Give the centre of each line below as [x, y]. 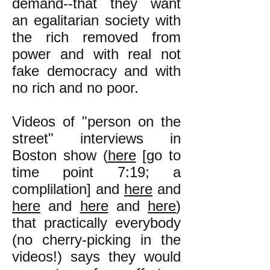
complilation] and [68, 189]
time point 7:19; [93, 172]
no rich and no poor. [75, 88]
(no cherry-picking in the [96, 240]
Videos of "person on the [96, 121]
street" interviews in [96, 138]
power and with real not [96, 54]
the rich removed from [96, 37]
